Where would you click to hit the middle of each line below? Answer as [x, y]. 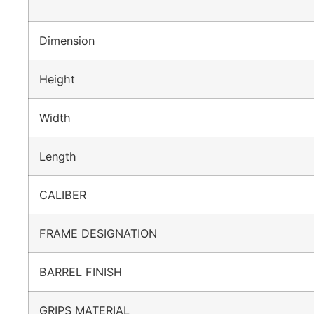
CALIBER [70, 194]
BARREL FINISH [88, 272]
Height [64, 79]
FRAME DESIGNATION [105, 233]
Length [65, 156]
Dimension [74, 40]
